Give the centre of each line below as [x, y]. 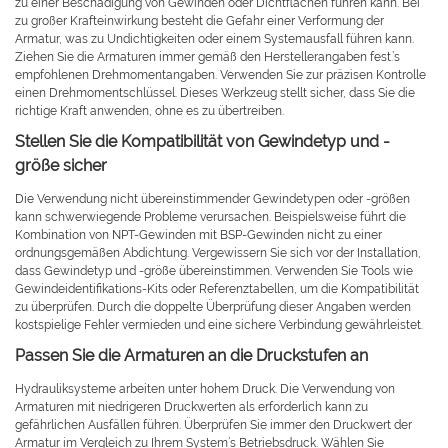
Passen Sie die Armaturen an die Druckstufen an [191, 356]
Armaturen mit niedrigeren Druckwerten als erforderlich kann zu [191, 407]
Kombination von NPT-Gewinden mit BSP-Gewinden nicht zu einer [198, 235]
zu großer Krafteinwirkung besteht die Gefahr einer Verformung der [199, 21]
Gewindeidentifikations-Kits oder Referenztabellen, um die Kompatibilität [217, 289]
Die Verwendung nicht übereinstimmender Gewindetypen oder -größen [212, 199]
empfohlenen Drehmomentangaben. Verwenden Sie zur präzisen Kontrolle [220, 75]
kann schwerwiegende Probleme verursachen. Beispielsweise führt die [210, 217]
